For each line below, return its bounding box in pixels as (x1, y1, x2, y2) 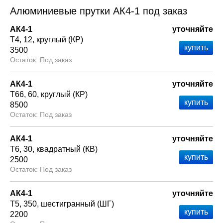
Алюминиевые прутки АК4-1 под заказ (10, 5, 187, 16)
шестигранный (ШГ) (41, 200, 114, 208)
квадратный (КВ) (36, 145, 98, 153)
